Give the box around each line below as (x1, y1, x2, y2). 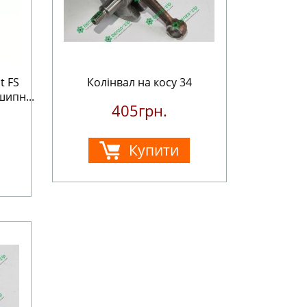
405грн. (111, 100, 167, 121)
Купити (129, 140, 180, 160)
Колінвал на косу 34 (86, 75, 192, 90)
